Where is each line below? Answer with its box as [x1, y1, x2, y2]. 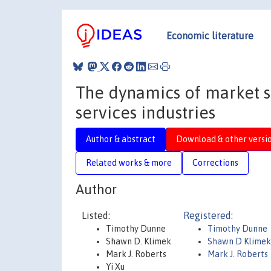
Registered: [183, 210, 233, 221]
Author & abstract [86, 134, 155, 144]
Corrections [192, 157, 238, 168]
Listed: [82, 210, 110, 221]
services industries [76, 102, 215, 122]
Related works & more [86, 157, 172, 168]
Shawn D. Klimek [106, 237, 171, 246]
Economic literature [166, 30, 253, 41]
